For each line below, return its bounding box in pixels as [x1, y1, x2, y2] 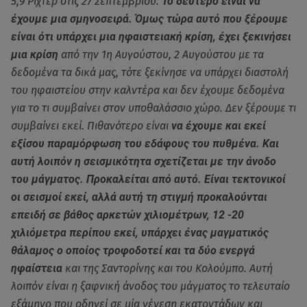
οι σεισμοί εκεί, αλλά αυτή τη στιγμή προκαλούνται [11, 190, 267, 204]
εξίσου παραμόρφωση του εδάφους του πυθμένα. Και [11, 136, 279, 150]
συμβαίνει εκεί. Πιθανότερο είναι [11, 119, 171, 132]
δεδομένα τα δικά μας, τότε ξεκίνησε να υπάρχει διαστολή [11, 65, 288, 79]
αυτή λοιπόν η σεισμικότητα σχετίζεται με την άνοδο [11, 154, 276, 168]
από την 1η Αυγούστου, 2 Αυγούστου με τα [58, 47, 264, 61]
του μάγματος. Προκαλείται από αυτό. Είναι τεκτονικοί [11, 172, 286, 186]
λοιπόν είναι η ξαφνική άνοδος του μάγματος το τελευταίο [11, 279, 290, 293]
